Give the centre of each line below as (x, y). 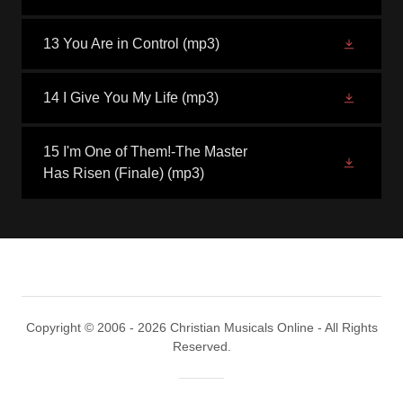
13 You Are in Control (111, 44)
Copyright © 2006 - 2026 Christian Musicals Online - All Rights (201, 327)
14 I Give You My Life (111, 98)
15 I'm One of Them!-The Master (145, 152)
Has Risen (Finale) (103, 173)
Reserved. (201, 346)
